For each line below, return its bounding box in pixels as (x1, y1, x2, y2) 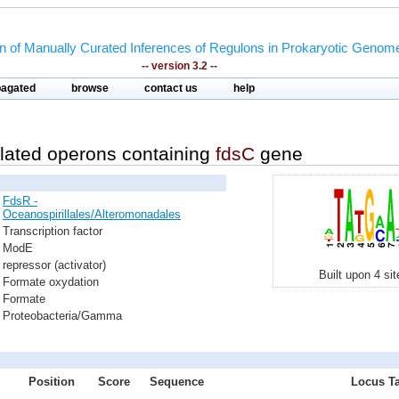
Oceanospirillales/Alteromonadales (3, 208, 181, 221)
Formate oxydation (3, 275, 99, 289)
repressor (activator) (3, 258, 106, 272)
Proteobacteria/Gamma (3, 309, 122, 322)
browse (71, 83, 109, 94)
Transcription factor (3, 224, 102, 238)
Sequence (150, 375, 204, 388)
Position (28, 375, 75, 388)
